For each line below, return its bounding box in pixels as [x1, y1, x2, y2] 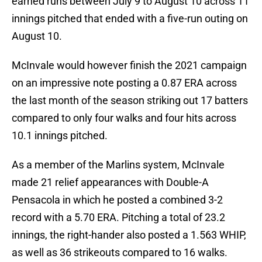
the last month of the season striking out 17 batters [12, 94, 248, 107]
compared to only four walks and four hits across [12, 112, 236, 125]
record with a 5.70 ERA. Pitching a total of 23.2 [12, 211, 225, 224]
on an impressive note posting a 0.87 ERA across [12, 77, 237, 89]
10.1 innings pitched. [12, 129, 108, 142]
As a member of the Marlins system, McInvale [12, 158, 225, 171]
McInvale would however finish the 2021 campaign [12, 59, 247, 72]
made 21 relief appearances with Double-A [12, 176, 209, 189]
